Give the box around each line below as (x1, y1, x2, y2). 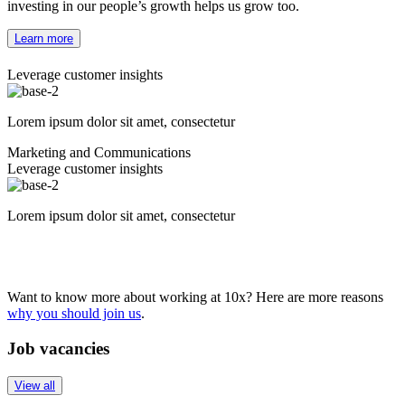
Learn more (14, 31, 73, 45)
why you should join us (7, 306, 141, 322)
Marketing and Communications (7, 145, 191, 161)
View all (14, 378, 55, 392)
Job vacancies (7, 338, 109, 358)
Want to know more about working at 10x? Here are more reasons (7, 289, 383, 306)
